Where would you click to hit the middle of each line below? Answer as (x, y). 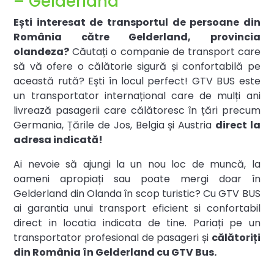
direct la (238, 125)
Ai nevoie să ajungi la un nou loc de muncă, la (137, 165)
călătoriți (236, 238)
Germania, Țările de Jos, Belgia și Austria (114, 125)
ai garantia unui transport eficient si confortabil (137, 209)
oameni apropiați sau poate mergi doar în (137, 179)
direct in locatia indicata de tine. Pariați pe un (137, 223)
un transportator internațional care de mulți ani (137, 96)
